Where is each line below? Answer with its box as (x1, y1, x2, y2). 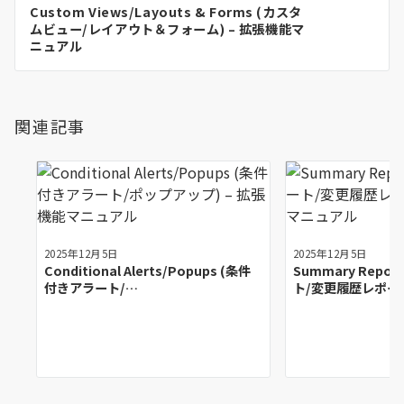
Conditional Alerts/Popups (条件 (44, 262, 251, 280)
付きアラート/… (44, 279, 138, 297)
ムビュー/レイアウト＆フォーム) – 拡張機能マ (30, 20, 305, 38)
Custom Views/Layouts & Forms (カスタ (30, 3, 302, 21)
